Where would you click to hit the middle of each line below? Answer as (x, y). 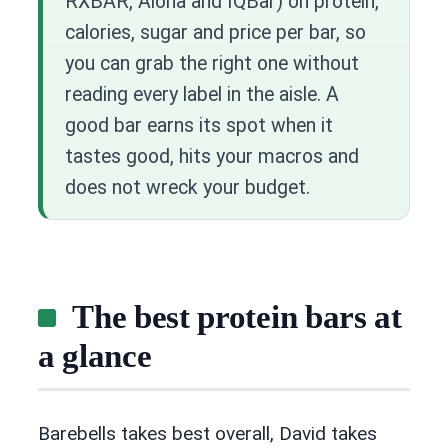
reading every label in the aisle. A (202, 94)
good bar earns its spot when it (199, 125)
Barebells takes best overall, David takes (207, 433)
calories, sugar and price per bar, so (215, 32)
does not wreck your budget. (187, 187)
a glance (95, 356)
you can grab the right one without (212, 63)
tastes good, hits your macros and (212, 156)
